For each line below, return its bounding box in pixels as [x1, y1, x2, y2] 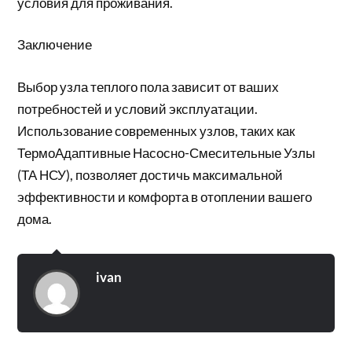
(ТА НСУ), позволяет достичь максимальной [17, 166, 284, 183]
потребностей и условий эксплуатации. [17, 100, 258, 117]
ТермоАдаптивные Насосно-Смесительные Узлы [17, 144, 316, 161]
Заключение [17, 36, 93, 53]
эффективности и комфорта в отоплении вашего [17, 188, 313, 205]
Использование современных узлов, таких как [17, 122, 295, 139]
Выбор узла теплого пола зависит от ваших [17, 78, 280, 95]
